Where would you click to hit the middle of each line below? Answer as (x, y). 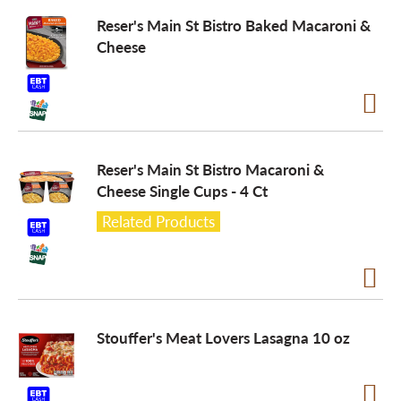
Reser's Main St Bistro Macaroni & (210, 169)
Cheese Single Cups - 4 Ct (182, 191)
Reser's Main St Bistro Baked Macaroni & (234, 25)
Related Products (158, 221)
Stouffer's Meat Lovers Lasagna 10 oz (223, 337)
